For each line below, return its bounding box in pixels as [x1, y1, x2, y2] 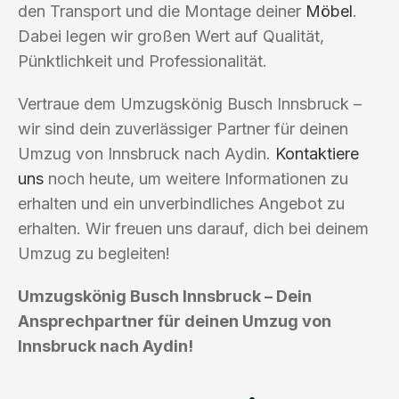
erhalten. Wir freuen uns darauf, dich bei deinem [18, 218, 369, 238]
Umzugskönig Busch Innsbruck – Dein [18, 286, 312, 305]
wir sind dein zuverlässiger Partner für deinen [18, 118, 348, 138]
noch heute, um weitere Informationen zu [44, 168, 348, 188]
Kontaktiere [275, 143, 359, 163]
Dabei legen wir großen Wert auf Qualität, [18, 26, 324, 45]
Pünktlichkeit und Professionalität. [18, 51, 267, 70]
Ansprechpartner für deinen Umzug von [18, 311, 331, 330]
